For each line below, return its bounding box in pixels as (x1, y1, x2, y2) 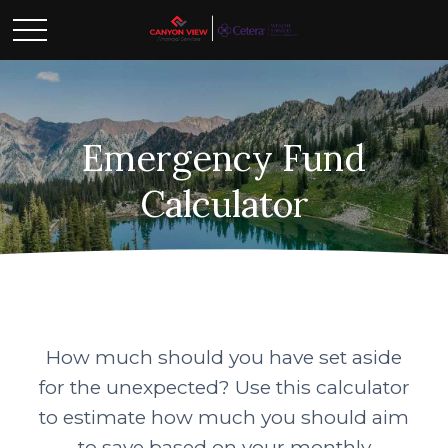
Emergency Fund (82, 135, 366, 181)
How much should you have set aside (46, 345, 402, 369)
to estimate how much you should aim (39, 405, 409, 429)
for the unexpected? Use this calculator (38, 375, 410, 399)
